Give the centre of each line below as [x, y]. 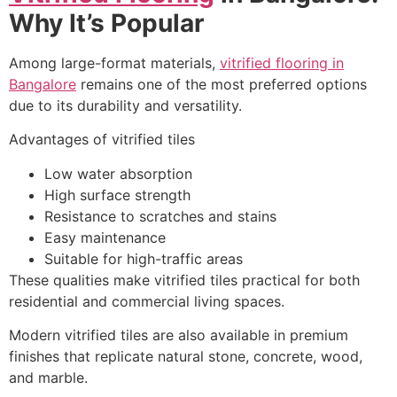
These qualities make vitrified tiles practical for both [184, 280]
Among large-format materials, [114, 62]
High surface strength [117, 195]
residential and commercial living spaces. [147, 301]
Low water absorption [118, 173]
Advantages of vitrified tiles [102, 140]
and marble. [48, 378]
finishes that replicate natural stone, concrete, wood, [186, 357]
